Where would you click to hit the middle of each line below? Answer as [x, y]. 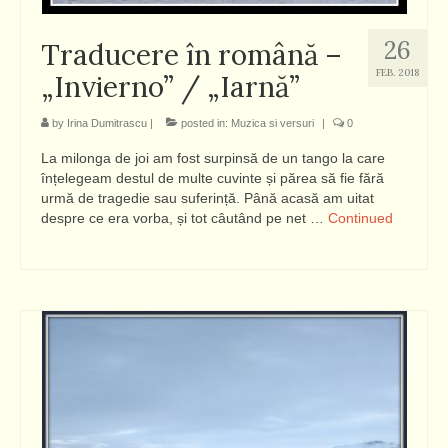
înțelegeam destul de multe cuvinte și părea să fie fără [212, 178]
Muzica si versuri [272, 123]
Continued [360, 218]
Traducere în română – [191, 55]
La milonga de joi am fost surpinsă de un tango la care [213, 158]
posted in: [204, 123]
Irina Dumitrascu [107, 123]
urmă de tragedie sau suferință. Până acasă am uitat [207, 198]
